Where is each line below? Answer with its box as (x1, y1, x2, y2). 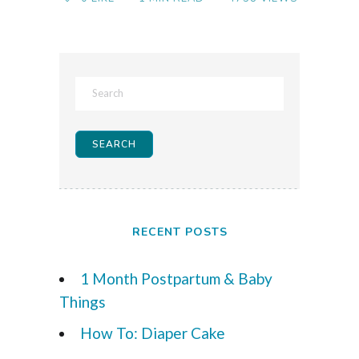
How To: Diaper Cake (80, 324, 225, 343)
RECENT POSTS (131, 224, 228, 240)
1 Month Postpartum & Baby (80, 269, 272, 288)
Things (59, 292, 106, 312)
